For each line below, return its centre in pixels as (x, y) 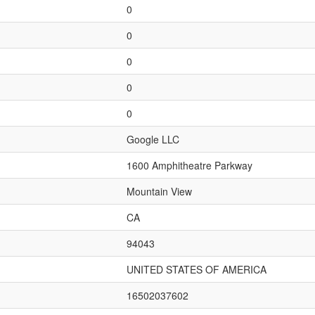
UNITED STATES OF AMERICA (197, 269)
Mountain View (159, 191)
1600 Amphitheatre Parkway (189, 165)
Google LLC (153, 139)
